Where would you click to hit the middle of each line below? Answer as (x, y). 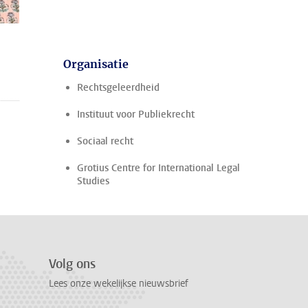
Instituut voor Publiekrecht (136, 114)
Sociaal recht (105, 141)
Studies (93, 181)
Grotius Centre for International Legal (158, 168)
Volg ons (72, 264)
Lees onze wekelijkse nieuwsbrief (119, 284)
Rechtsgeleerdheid (118, 88)
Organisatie (96, 64)
